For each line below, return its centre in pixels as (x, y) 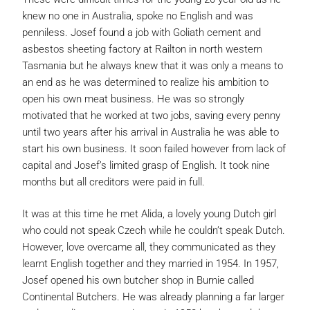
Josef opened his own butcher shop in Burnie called (138, 280)
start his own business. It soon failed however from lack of (154, 149)
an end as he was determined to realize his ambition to (145, 82)
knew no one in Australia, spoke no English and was (138, 16)
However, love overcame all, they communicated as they (149, 247)
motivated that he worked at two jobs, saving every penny (151, 116)
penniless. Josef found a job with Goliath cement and (142, 33)
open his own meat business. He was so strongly (133, 99)
